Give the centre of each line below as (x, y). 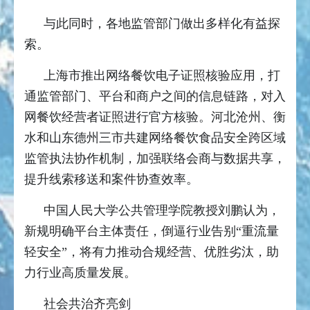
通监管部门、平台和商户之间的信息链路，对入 (155, 96)
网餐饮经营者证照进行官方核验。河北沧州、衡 (155, 117)
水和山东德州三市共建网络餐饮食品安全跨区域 (155, 137)
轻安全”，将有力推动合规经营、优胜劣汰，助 (152, 252)
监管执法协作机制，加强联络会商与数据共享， (155, 158)
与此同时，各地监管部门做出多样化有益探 (162, 23)
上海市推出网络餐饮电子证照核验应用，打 (162, 75)
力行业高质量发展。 (82, 272)
